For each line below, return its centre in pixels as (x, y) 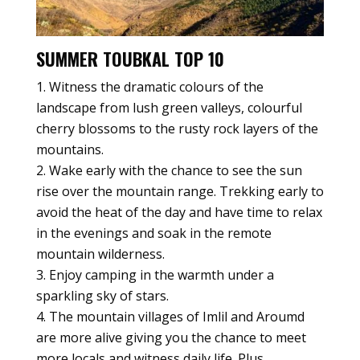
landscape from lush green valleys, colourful (169, 107)
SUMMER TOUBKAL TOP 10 (130, 58)
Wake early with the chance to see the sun (175, 170)
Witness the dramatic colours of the (156, 86)
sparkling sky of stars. (102, 295)
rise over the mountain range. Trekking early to (180, 191)
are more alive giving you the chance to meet (171, 337)
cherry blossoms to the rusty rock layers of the (177, 128)
